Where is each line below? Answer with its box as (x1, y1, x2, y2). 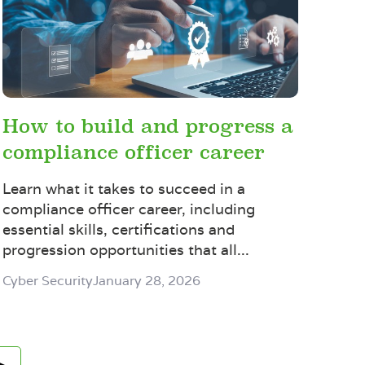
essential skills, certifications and (2, 219, 235, 239)
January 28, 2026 (92, 271, 200, 289)
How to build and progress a (2, 115, 293, 138)
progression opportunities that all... (2, 240, 249, 259)
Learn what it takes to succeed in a (2, 178, 245, 198)
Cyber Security (2, 271, 93, 289)
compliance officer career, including (2, 199, 255, 218)
